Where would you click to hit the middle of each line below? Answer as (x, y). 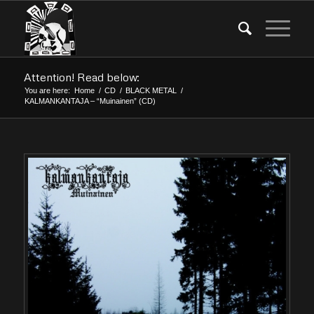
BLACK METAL (151, 90)
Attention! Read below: (81, 77)
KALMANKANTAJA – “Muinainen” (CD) (90, 101)
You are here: (47, 90)
